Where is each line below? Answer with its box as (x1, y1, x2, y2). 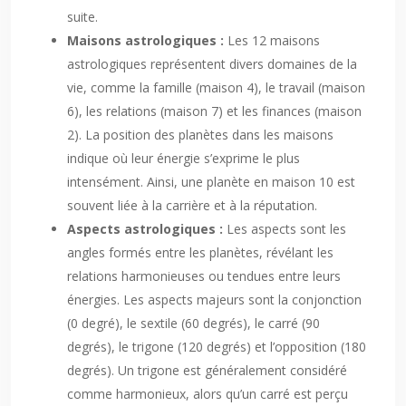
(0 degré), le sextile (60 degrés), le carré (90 (67, 314, 320, 332)
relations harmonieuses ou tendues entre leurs (67, 267, 341, 285)
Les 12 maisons (227, 32, 320, 49)
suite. (67, 8, 98, 25)
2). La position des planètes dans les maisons (67, 126, 333, 143)
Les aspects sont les (227, 220, 346, 237)
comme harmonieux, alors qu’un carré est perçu (67, 385, 348, 402)
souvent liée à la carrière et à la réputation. (67, 197, 317, 214)
